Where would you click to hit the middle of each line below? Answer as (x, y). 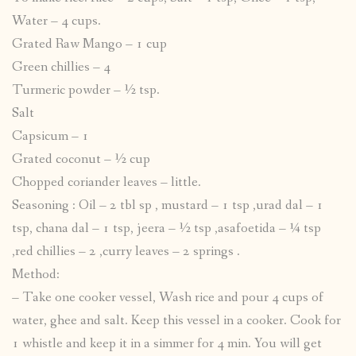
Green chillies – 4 (61, 67)
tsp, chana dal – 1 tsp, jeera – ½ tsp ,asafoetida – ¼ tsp (166, 228)
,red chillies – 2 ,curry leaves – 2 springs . (126, 251)
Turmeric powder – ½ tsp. (86, 90)
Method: (36, 274)
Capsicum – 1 (50, 136)
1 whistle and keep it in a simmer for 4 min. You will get (167, 343)
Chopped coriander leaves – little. (106, 182)
